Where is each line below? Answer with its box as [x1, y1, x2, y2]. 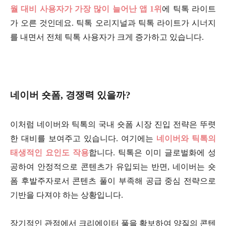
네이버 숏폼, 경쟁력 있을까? [10, 90, 131, 101]
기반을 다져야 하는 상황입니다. [10, 191, 127, 200]
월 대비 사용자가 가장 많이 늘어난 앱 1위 [10, 5, 162, 14]
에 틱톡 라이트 [162, 5, 216, 14]
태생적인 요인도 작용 [10, 148, 89, 157]
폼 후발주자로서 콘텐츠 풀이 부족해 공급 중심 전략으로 [10, 177, 216, 186]
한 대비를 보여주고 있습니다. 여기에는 [10, 134, 156, 143]
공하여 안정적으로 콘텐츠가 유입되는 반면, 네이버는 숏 [10, 162, 216, 172]
